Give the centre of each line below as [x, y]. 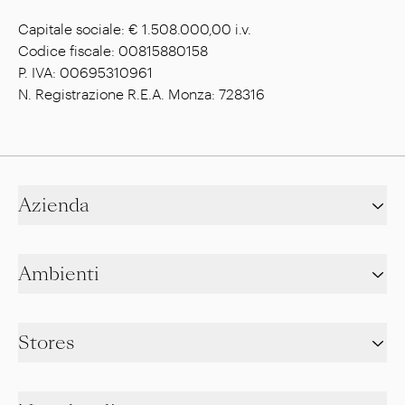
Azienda [54, 205]
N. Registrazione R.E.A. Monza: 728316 [141, 93]
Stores [46, 342]
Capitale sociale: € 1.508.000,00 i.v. [135, 28]
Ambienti [59, 273]
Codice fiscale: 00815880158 [113, 50]
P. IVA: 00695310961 [85, 71]
